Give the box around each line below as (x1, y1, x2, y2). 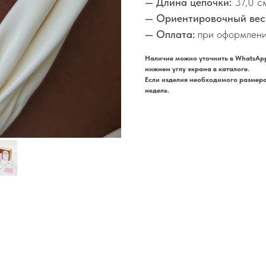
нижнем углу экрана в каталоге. (145, 65, 249, 74)
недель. (145, 86, 169, 95)
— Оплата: (145, 28, 195, 41)
